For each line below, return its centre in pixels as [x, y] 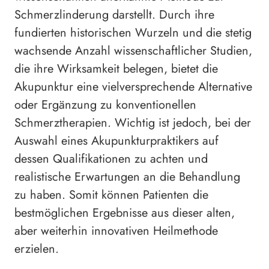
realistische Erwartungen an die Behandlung [127, 177]
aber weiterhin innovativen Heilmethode [116, 231]
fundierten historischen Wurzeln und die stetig [133, 33]
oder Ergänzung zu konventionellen [105, 105]
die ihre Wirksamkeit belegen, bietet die [116, 69]
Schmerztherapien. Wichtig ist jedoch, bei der [133, 123]
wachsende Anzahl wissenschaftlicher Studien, [133, 51]
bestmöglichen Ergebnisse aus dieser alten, [125, 213]
